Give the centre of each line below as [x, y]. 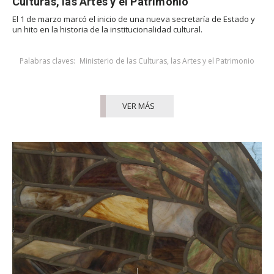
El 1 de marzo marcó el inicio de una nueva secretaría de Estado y [134, 19]
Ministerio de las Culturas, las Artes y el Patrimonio [167, 61]
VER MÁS [138, 106]
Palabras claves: [47, 61]
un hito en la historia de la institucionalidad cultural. [107, 30]
